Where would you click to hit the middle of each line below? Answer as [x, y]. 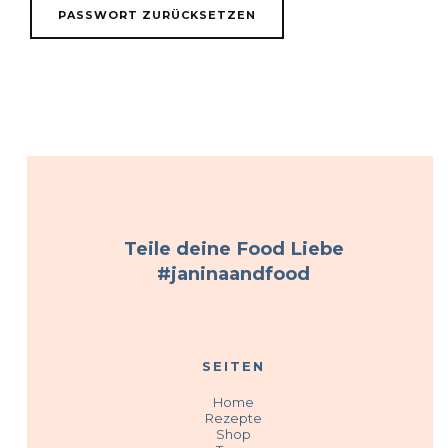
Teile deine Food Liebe [233, 249]
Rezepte [234, 417]
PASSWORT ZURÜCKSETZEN [156, 15]
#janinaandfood [234, 274]
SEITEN [234, 365]
